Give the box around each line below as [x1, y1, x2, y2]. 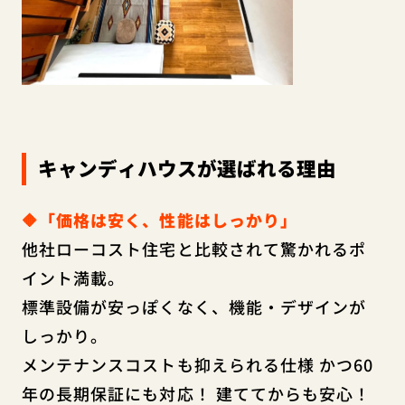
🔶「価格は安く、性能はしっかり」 [21, 207, 298, 231]
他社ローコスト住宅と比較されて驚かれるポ [21, 236, 367, 260]
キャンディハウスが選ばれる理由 [37, 154, 336, 183]
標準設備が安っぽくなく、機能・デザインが [21, 294, 367, 318]
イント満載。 [21, 265, 126, 289]
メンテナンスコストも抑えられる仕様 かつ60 [21, 352, 374, 376]
